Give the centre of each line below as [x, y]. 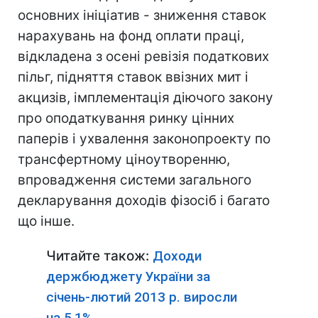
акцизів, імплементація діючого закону [146, 98]
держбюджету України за [128, 276]
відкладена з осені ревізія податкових [143, 56]
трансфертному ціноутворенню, [124, 159]
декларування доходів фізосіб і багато [144, 201]
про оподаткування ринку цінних [126, 118]
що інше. [46, 221]
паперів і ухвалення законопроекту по [144, 139]
